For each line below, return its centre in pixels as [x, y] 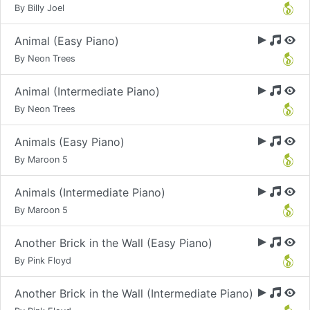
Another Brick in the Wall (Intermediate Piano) [134, 293]
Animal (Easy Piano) [67, 41]
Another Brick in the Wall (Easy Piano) [113, 243]
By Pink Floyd [43, 261]
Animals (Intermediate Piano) [90, 192]
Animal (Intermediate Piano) [87, 91]
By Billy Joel [39, 8]
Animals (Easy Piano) [70, 142]
